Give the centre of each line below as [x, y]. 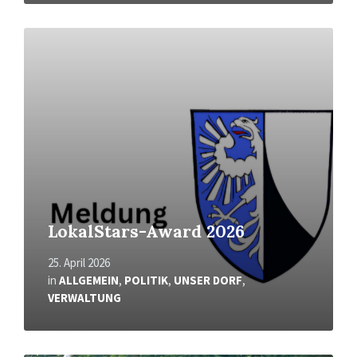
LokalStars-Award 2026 [146, 231]
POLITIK [146, 280]
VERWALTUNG [84, 297]
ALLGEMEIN [89, 280]
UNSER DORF [208, 280]
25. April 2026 [79, 262]
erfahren [48, 49]
